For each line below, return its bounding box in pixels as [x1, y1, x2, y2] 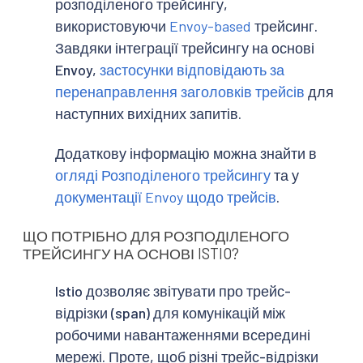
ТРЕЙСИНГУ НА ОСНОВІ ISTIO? [23, 244, 239, 263]
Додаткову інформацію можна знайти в [55, 144, 317, 162]
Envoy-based [169, 16, 251, 35]
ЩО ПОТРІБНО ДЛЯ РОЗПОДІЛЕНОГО [23, 226, 289, 245]
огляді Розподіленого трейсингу [55, 166, 271, 184]
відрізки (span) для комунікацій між [55, 304, 285, 322]
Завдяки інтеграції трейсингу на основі [55, 38, 314, 57]
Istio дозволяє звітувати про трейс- [55, 282, 291, 300]
